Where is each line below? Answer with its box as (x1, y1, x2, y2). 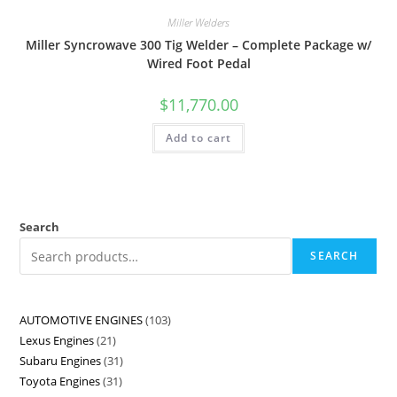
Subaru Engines (19, 353, 102, 370)
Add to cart (166, 129, 231, 145)
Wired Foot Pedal (146, 54, 251, 72)
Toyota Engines (19, 373, 101, 390)
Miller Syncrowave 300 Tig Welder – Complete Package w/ (26, 35, 371, 53)
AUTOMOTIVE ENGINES (19, 312, 144, 329)
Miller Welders (167, 14, 230, 30)
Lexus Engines (19, 332, 95, 349)
